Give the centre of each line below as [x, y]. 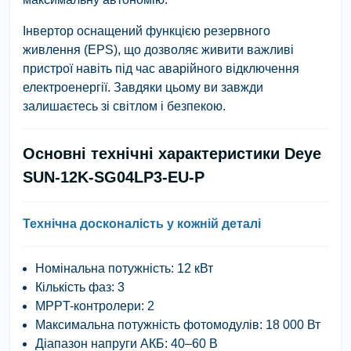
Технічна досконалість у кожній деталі [142, 223]
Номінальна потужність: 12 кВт [124, 268]
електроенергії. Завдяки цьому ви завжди [143, 87]
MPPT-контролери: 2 [95, 306]
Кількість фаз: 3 [80, 287]
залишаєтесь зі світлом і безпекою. [124, 106]
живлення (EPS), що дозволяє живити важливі [158, 49]
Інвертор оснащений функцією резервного [147, 31]
